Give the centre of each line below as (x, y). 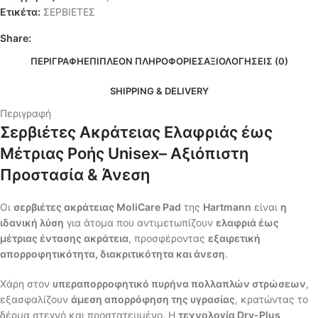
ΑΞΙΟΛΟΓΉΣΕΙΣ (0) (246, 61)
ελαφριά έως (247, 223)
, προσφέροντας (168, 238)
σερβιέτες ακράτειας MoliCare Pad (97, 207)
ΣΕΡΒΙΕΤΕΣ (69, 12)
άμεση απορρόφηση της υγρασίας (153, 299)
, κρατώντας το (272, 299)
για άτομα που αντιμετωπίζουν (140, 223)
